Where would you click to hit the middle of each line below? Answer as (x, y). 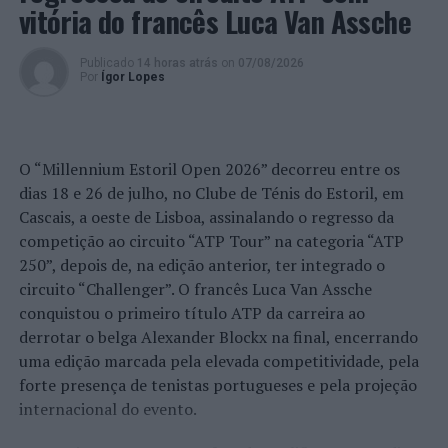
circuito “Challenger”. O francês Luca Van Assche (195, 289)
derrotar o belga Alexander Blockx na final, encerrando (218, 337)
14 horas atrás (177, 63)
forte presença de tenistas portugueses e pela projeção (217, 385)
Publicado (106, 63)
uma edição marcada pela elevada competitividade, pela (218, 361)
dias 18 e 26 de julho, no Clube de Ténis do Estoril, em (211, 193)
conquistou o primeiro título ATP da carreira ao (191, 313)
